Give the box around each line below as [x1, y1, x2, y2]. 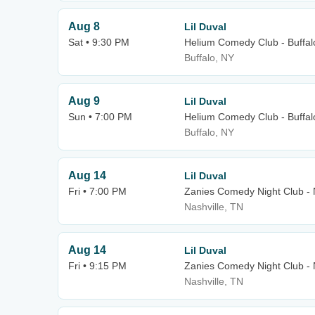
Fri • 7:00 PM [68, 186, 127, 197]
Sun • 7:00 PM [68, 111, 132, 122]
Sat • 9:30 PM [68, 37, 129, 48]
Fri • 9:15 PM [68, 260, 127, 271]
